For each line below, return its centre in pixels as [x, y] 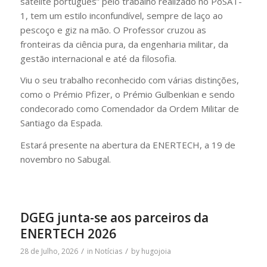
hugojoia [156, 251]
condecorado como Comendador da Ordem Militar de [129, 109]
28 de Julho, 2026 [49, 251]
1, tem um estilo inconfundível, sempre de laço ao [121, 15]
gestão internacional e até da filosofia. [98, 58]
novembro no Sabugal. [65, 159]
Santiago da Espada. [61, 123]
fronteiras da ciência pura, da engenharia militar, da [124, 44]
